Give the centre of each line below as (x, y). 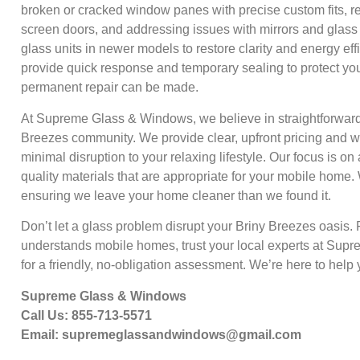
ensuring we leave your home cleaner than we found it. (176, 195)
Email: (41, 334)
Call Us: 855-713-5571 (86, 315)
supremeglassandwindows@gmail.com (182, 334)
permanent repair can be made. (110, 88)
